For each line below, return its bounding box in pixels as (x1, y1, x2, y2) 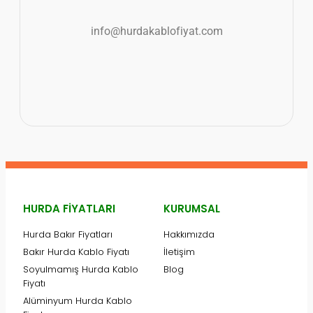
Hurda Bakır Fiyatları (23, 227, 112, 241)
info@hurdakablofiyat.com (90, 24, 223, 38)
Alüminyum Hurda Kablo (23, 293, 132, 307)
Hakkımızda (163, 227, 214, 241)
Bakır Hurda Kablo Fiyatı (23, 245, 129, 259)
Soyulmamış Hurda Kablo (23, 262, 138, 276)
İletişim (163, 245, 195, 259)
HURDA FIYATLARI (23, 201, 115, 216)
